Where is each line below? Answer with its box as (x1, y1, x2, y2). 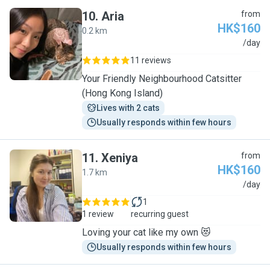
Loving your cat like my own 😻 (82, 227, 211, 238)
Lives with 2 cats (96, 103, 160, 113)
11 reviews (130, 55, 171, 65)
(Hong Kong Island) (82, 87, 163, 99)
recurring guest (131, 209, 189, 219)
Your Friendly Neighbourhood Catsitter (82, 73, 242, 84)
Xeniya (101, 151, 138, 165)
